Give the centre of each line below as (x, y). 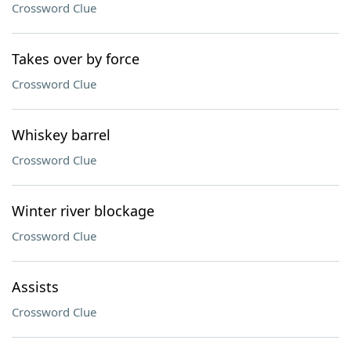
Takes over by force (76, 59)
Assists (35, 287)
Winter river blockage (83, 211)
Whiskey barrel (61, 135)
